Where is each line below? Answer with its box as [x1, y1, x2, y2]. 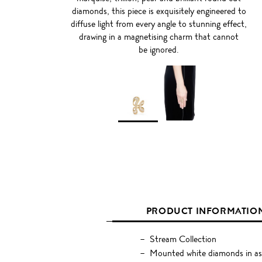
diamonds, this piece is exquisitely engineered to [71, 4, 246, 18]
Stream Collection [149, 232, 216, 246]
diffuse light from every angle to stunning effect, [71, 17, 247, 31]
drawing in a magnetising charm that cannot [79, 30, 239, 44]
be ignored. [139, 43, 180, 57]
